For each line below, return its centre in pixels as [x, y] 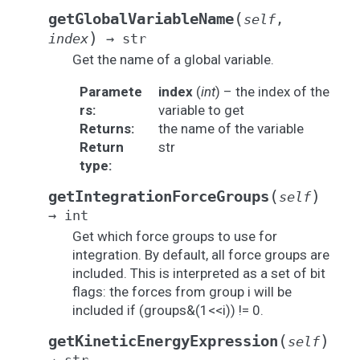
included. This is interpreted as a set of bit [199, 273]
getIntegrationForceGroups [159, 196]
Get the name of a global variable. [173, 59]
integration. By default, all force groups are [201, 255]
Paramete [110, 92]
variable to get [201, 110]
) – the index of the [272, 92]
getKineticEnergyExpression [163, 341]
